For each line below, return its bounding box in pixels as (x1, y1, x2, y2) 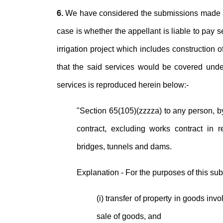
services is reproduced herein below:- (57, 81, 189, 89)
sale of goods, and (97, 212, 161, 221)
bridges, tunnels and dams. (77, 142, 172, 151)
